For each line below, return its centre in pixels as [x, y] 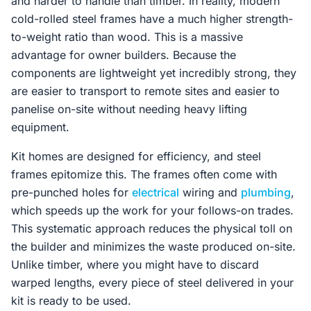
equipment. [40, 127]
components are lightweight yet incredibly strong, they [154, 73]
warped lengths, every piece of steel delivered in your [152, 283]
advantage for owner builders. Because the [124, 55]
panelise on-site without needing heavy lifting [129, 109]
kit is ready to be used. [71, 301]
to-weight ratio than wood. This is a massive [127, 37]
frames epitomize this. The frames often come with [144, 174]
